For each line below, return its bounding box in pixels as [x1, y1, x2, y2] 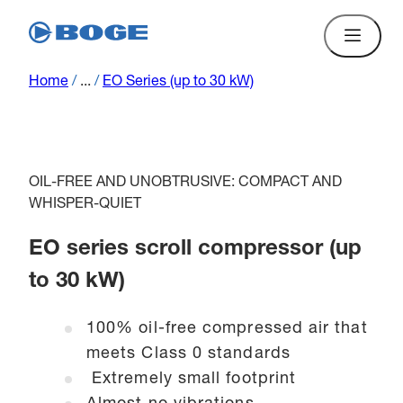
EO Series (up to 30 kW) [103, 76, 254, 90]
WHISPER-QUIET [29, 198, 141, 212]
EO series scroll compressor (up [29, 238, 362, 261]
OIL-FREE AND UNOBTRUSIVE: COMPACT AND [29, 176, 342, 191]
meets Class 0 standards [86, 345, 291, 363]
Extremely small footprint [86, 371, 297, 388]
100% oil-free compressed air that [86, 320, 368, 337]
